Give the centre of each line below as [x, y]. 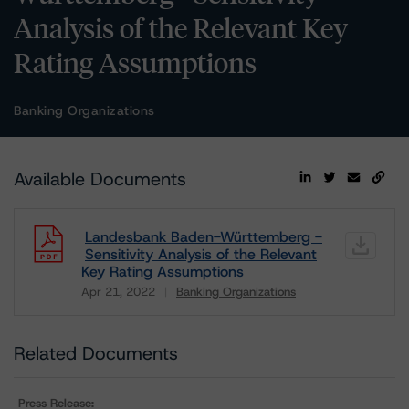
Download [113, 304]
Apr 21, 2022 [118, 292]
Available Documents [100, 179]
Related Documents [96, 353]
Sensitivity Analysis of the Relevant [201, 254]
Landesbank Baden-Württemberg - [204, 237]
